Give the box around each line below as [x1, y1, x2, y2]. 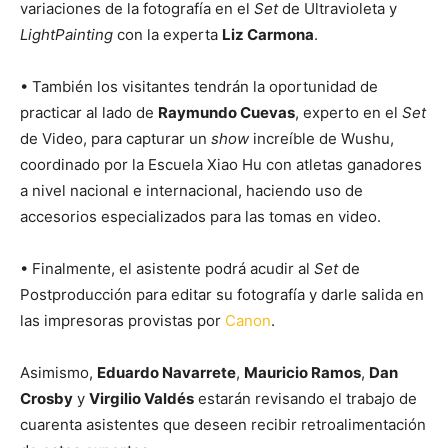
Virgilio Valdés [89, 389, 194, 409]
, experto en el [295, 103, 402, 123]
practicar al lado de [20, 103, 158, 123]
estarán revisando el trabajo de [194, 389, 417, 409]
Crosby [20, 389, 73, 409]
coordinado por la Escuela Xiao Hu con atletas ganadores [20, 155, 422, 175]
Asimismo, [20, 363, 97, 383]
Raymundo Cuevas [158, 103, 295, 123]
